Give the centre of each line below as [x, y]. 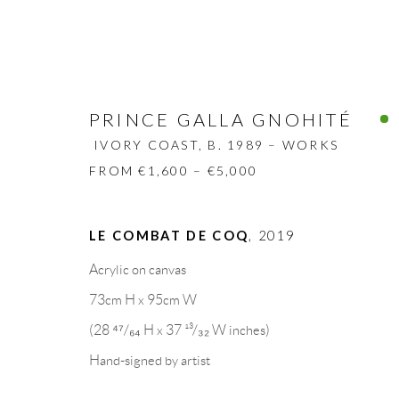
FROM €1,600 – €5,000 [173, 171]
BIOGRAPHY [117, 265]
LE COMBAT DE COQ [169, 236]
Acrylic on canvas [138, 269]
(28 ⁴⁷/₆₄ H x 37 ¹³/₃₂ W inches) [179, 330]
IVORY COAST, [151, 145]
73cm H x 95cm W [143, 299]
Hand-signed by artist [150, 360]
